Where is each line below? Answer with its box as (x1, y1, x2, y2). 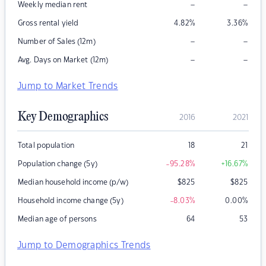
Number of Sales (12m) (18, 38, 96, 46)
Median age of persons (18, 216, 97, 223)
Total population (18, 142, 75, 150)
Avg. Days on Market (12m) (18, 56, 109, 64)
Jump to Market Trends (17, 82, 118, 91)
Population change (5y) (18, 160, 97, 168)
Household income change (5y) (18, 197, 123, 205)
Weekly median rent (18, 1, 88, 9)
